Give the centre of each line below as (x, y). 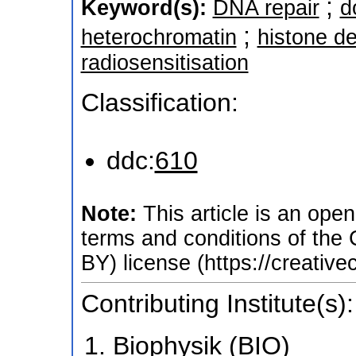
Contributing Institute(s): (217, 303)
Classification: (159, 102)
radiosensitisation (164, 62)
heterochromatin (159, 37)
